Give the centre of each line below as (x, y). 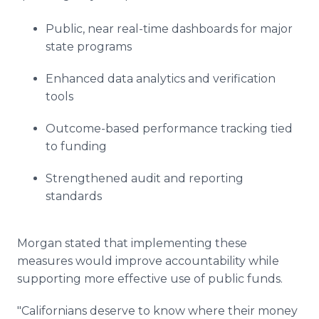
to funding (76, 146)
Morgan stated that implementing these (132, 243)
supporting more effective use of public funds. (150, 279)
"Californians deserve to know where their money (157, 311)
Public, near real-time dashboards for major (169, 29)
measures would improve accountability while (148, 261)
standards (74, 196)
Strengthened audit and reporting (145, 178)
